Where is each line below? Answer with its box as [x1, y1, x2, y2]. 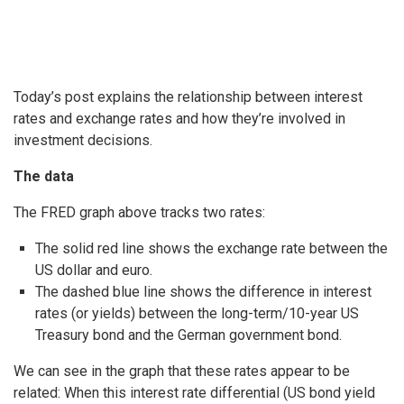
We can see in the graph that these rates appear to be [14, 363, 350, 381]
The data [14, 168, 74, 186]
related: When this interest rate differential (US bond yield [14, 384, 375, 402]
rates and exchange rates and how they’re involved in [14, 110, 345, 128]
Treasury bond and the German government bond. [35, 326, 342, 344]
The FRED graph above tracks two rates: [14, 204, 265, 222]
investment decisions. [14, 132, 152, 150]
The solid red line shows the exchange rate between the [35, 240, 388, 258]
